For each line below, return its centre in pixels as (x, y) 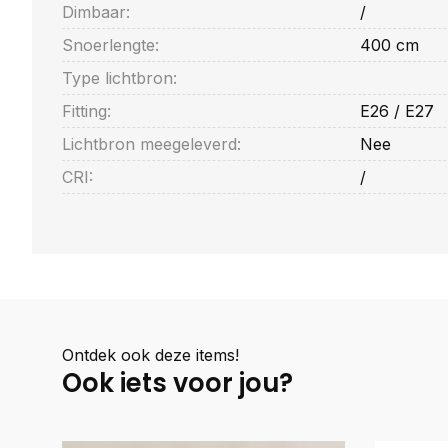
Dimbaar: (96, 12)
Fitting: (86, 111)
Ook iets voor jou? (177, 383)
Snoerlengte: (110, 45)
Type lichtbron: (119, 78)
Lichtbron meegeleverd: (151, 144)
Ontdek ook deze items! (150, 355)
